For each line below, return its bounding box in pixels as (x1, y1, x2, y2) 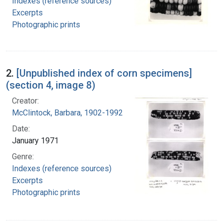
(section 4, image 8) (6, 79, 96, 91)
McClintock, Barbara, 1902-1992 (12, 108, 123, 117)
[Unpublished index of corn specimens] (16, 67, 192, 79)
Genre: (12, 151, 34, 161)
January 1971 (12, 135, 59, 145)
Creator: (12, 96, 39, 106)
